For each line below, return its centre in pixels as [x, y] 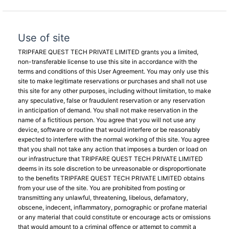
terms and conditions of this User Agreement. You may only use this [113, 71]
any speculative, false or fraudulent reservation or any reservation [111, 100]
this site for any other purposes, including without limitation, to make [114, 91]
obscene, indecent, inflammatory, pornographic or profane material [112, 207]
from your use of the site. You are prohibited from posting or [101, 188]
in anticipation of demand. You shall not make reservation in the [108, 110]
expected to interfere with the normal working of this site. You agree [114, 139]
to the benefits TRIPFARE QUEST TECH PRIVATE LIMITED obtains [111, 178]
